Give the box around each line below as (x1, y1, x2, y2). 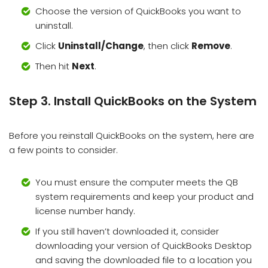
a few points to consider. (9, 144, 118, 157)
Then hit (35, 60, 72, 73)
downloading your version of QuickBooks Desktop (35, 239, 252, 252)
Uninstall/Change (58, 39, 144, 53)
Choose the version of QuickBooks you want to (35, 5, 241, 18)
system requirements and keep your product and (35, 190, 254, 203)
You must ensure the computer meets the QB (35, 176, 238, 189)
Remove (191, 39, 230, 53)
